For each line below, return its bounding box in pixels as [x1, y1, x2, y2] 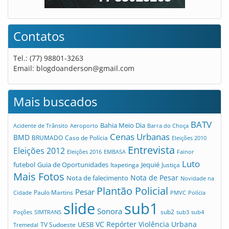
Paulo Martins [34, 188, 73, 196]
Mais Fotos [13, 169, 64, 184]
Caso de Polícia [65, 133, 108, 142]
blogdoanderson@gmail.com [36, 63, 134, 73]
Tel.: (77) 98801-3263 [13, 53, 83, 63]
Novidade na [180, 174, 214, 182]
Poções [13, 208, 32, 216]
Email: [13, 63, 36, 73]
